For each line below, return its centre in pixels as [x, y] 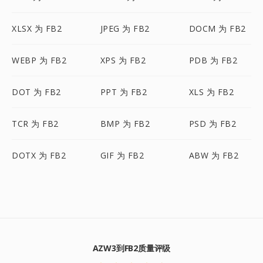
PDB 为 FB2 [213, 60]
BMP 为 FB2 [125, 124]
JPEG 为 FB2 [125, 28]
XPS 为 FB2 [123, 60]
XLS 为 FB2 [211, 92]
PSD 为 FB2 [213, 124]
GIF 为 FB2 [122, 155]
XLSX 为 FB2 [37, 28]
